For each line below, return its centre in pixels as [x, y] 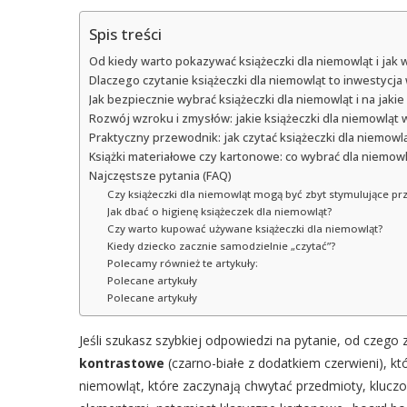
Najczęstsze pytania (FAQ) [160, 175]
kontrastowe [122, 362]
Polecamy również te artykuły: [182, 263]
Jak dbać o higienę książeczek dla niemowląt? [219, 211]
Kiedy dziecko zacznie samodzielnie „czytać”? [221, 245]
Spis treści [125, 35]
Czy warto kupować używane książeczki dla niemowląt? [244, 228]
